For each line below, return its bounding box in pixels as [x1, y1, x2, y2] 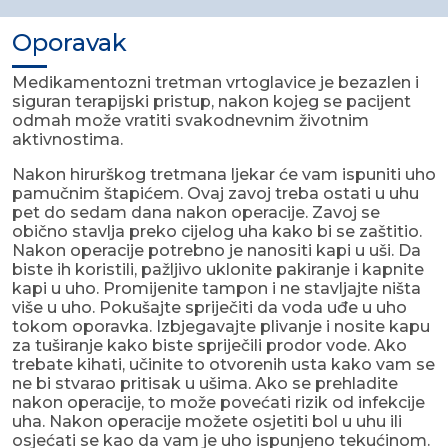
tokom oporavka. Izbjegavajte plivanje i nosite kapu [12, 317, 430, 337]
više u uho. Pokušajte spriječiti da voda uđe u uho [12, 298, 407, 318]
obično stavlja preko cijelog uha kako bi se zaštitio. [12, 222, 422, 242]
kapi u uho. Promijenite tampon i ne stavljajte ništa [12, 279, 421, 299]
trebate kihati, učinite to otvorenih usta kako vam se [12, 355, 435, 375]
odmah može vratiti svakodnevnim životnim [12, 111, 369, 131]
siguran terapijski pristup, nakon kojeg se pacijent [12, 92, 411, 112]
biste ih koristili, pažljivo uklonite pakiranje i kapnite [12, 260, 424, 280]
